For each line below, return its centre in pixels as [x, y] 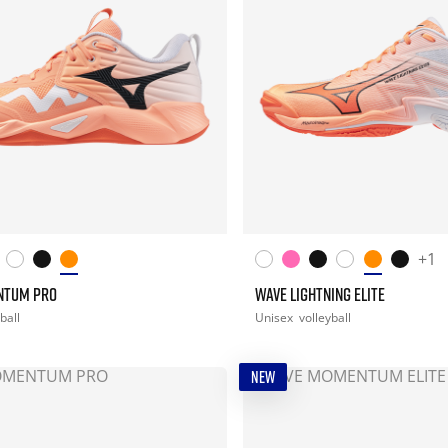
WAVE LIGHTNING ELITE [319, 294]
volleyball [324, 318]
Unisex [275, 318]
